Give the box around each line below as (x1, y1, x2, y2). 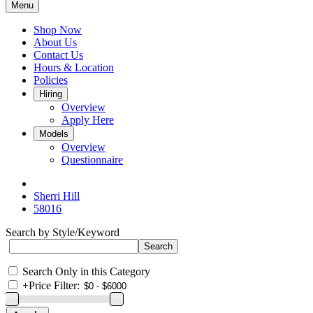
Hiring (39, 89, 62, 99)
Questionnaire (61, 154, 123, 166)
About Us (34, 36, 77, 48)
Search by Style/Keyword (6, 226, 119, 238)
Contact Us (34, 49, 83, 61)
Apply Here (61, 114, 114, 126)
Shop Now (34, 24, 82, 36)
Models (39, 129, 68, 139)
